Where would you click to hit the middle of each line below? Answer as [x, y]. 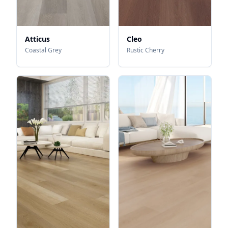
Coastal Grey [43, 50]
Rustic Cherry [146, 50]
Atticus [37, 39]
